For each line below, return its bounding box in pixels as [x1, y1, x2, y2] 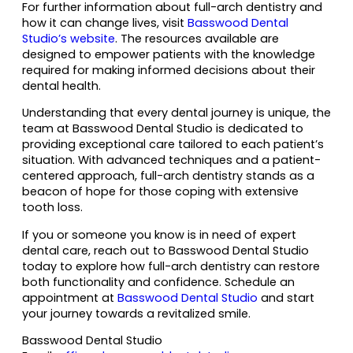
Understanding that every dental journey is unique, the [22, 105, 331, 121]
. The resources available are [115, 30, 279, 46]
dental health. [22, 77, 101, 94]
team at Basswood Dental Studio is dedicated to [22, 121, 303, 137]
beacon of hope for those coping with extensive [22, 184, 299, 200]
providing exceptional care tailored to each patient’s [22, 136, 324, 153]
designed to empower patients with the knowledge [22, 46, 315, 62]
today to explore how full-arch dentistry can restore [22, 258, 320, 274]
